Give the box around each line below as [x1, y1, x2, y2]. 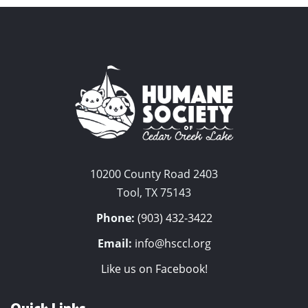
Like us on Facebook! [100, 261, 208, 276]
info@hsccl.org [134, 235, 211, 251]
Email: [97, 235, 132, 251]
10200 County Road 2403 [90, 166, 218, 181]
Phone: [96, 210, 135, 225]
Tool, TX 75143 [117, 184, 191, 200]
